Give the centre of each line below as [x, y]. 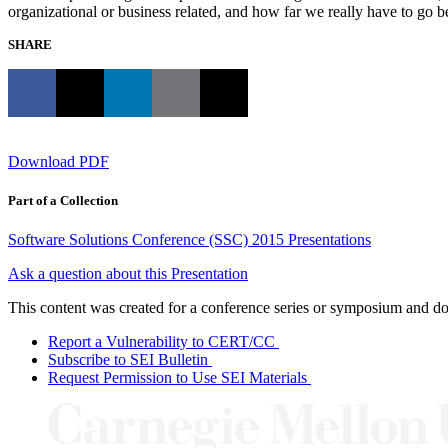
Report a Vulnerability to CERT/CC [161, 342]
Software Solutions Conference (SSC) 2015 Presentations [189, 240]
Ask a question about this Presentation [128, 274]
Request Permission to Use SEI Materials [177, 378]
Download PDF [58, 162]
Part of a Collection [63, 201]
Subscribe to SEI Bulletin [128, 360]
